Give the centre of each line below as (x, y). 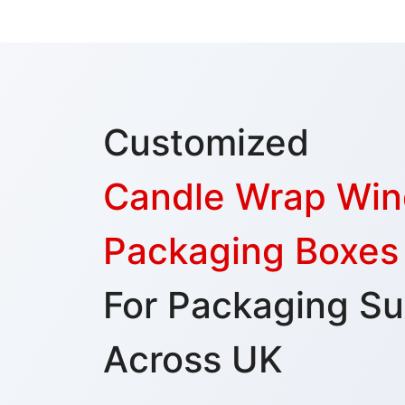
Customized (206, 143)
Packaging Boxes (251, 251)
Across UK (193, 360)
